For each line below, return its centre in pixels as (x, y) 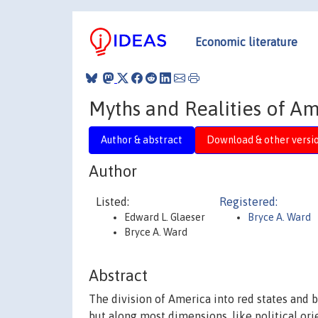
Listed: (113, 202)
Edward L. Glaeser (165, 217)
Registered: (248, 202)
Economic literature (246, 42)
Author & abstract (142, 139)
